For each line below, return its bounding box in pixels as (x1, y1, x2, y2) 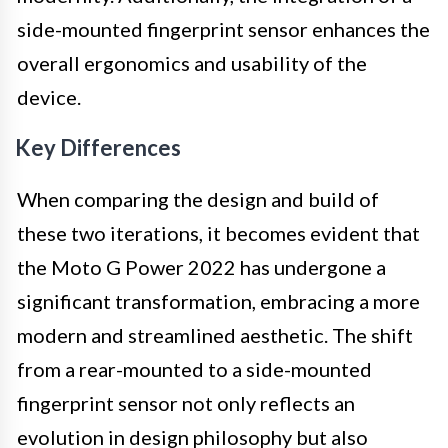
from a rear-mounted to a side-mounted (17, 356, 372, 381)
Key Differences (15, 133, 181, 161)
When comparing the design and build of (17, 186, 379, 211)
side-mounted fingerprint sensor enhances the (17, 16, 430, 41)
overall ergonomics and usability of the (17, 50, 367, 75)
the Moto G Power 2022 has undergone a (17, 254, 386, 279)
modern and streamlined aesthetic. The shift (17, 322, 413, 347)
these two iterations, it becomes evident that (17, 220, 420, 245)
